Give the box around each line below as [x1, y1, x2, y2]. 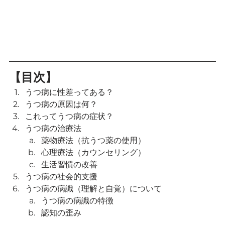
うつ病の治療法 [25, 124, 81, 133]
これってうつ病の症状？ [25, 111, 114, 121]
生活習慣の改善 [41, 160, 97, 169]
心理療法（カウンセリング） [41, 148, 146, 157]
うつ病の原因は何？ [25, 99, 97, 109]
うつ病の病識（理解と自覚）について [25, 184, 162, 193]
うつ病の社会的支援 [25, 172, 97, 181]
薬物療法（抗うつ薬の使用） [41, 136, 146, 145]
